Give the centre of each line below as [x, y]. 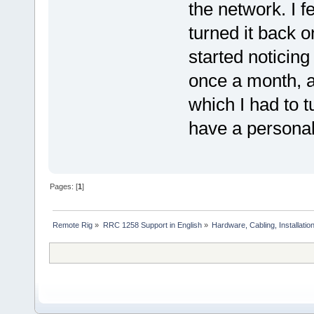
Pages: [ [64, 186]
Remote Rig [73, 225]
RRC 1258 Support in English [152, 225]
